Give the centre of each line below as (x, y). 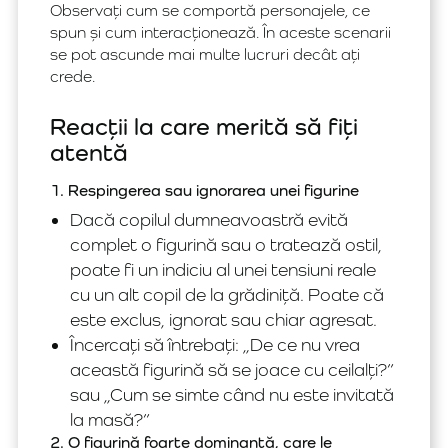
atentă (89, 152)
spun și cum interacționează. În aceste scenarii (220, 32)
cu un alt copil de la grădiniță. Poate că (227, 294)
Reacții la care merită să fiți (204, 126)
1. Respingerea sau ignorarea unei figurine (204, 190)
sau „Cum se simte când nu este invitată (232, 394)
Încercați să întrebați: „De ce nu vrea (215, 344)
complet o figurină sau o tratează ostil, (226, 244)
